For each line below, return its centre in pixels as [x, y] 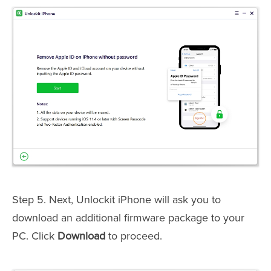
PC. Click [35, 236]
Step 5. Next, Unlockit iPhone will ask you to [116, 200]
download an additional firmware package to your [128, 218]
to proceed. [135, 236]
